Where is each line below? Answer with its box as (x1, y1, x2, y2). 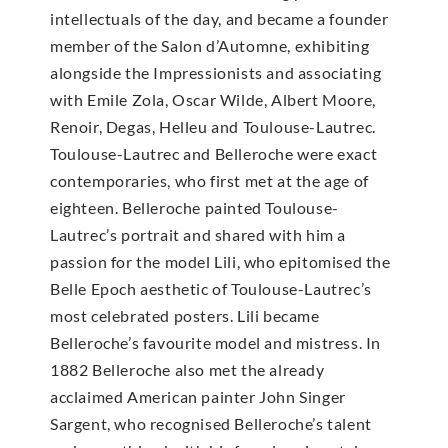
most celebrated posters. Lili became (50, 306, 320, 326)
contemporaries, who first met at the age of (50, 171, 369, 191)
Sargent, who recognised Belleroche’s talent (50, 414, 372, 434)
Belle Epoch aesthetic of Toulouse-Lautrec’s (50, 279, 372, 299)
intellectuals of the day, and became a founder (50, 9, 389, 29)
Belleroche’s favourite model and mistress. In (50, 333, 382, 353)
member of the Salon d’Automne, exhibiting (50, 36, 370, 56)
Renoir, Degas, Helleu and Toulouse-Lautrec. (50, 117, 376, 137)
